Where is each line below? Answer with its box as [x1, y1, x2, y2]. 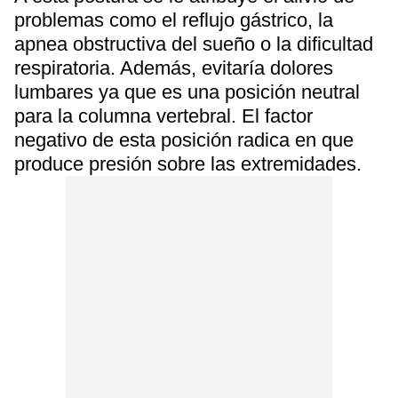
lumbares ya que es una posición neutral [14, 81, 360, 103]
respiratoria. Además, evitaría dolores [14, 57, 333, 79]
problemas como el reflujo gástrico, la [14, 9, 333, 31]
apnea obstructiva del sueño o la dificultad [14, 33, 373, 55]
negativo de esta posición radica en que [14, 129, 354, 151]
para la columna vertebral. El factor [14, 105, 313, 127]
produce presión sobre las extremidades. [14, 153, 362, 175]
